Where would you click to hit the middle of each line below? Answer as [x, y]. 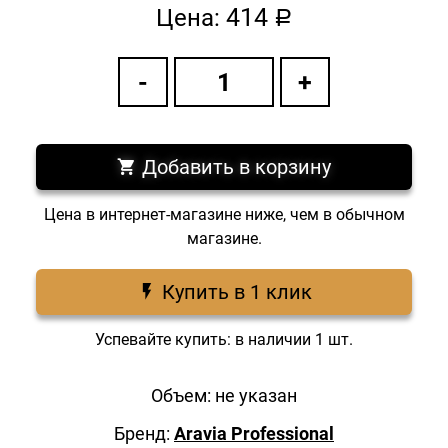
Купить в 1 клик [234, 292]
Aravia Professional [254, 433]
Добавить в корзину [234, 167]
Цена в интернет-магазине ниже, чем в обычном [224, 214]
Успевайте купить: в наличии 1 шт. [224, 339]
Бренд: [144, 433]
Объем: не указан [224, 395]
